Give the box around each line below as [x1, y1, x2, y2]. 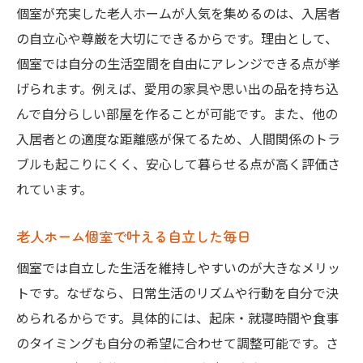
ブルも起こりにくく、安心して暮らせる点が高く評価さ [16, 154, 340, 174]
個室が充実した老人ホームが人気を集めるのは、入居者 [16, 3, 340, 23]
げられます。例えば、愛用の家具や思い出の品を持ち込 [16, 79, 339, 99]
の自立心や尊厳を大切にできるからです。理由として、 [16, 28, 338, 49]
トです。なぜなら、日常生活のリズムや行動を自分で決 [16, 283, 339, 303]
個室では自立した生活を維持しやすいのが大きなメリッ [16, 258, 340, 278]
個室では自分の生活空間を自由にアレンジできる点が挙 [16, 53, 340, 74]
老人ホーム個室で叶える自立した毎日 [16, 226, 250, 247]
